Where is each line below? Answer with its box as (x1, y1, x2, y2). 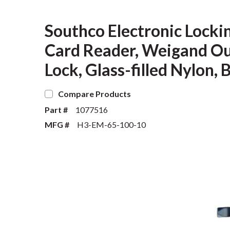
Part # (45, 105, 68, 114)
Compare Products (58, 89, 131, 99)
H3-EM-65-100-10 (77, 120, 146, 129)
